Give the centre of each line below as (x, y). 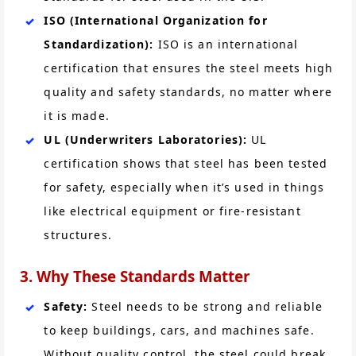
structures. (78, 234)
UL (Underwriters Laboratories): (148, 139)
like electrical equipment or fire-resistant (172, 211)
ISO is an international (228, 44)
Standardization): (101, 44)
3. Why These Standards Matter (135, 277)
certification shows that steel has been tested (186, 163)
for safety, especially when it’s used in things (184, 187)
